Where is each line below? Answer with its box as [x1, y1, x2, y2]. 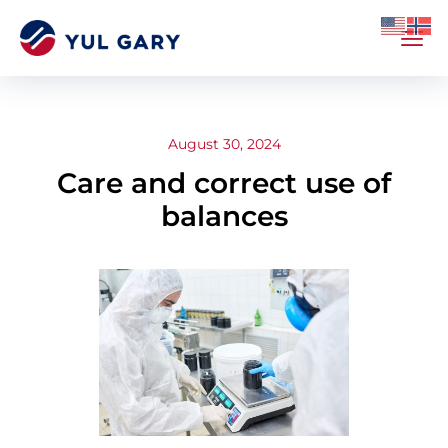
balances [160, 199, 288, 234]
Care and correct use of [57, 166, 391, 201]
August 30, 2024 [168, 134, 281, 153]
